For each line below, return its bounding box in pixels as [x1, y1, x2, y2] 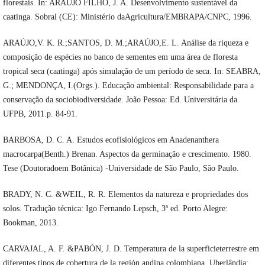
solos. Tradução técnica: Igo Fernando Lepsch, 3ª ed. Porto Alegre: [2, 204, 228, 214]
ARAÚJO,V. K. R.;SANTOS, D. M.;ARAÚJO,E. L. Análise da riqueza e [2, 38, 248, 48]
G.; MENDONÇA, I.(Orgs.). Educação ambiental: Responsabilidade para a [2, 81, 254, 91]
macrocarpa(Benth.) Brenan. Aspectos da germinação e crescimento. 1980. [2, 150, 251, 159]
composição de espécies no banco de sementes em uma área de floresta [2, 53, 238, 62]
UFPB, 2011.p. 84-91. [2, 109, 77, 119]
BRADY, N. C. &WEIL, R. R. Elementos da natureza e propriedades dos [2, 190, 248, 199]
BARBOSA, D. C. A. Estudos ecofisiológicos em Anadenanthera [2, 135, 219, 145]
